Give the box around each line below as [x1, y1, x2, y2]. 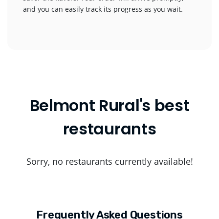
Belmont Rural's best [29, 94, 190, 116]
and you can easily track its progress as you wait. [23, 4, 183, 14]
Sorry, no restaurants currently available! [26, 155, 193, 167]
